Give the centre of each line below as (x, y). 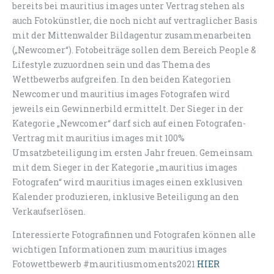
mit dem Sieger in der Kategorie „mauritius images (125, 168)
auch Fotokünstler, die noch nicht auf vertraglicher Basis (135, 21)
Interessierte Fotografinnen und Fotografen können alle (134, 235)
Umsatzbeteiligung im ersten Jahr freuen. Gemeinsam (133, 153)
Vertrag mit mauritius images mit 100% (98, 138)
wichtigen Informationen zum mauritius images (120, 250)
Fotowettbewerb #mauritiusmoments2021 (105, 264)
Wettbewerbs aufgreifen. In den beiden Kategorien (122, 80)
